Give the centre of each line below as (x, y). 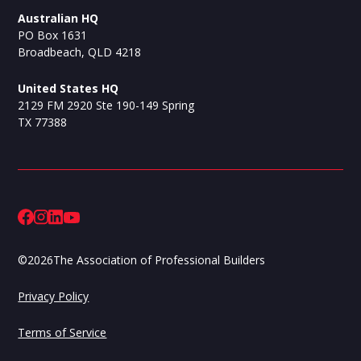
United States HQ (68, 89)
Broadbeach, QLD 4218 (80, 52)
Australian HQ (58, 19)
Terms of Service (62, 333)
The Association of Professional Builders (160, 260)
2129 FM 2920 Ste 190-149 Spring (106, 106)
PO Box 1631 (53, 35)
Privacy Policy (54, 297)
